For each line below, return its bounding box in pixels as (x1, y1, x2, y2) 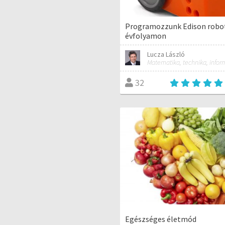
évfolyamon (125, 31, 166, 41)
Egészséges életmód (125, 213, 196, 224)
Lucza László (147, 49, 185, 59)
